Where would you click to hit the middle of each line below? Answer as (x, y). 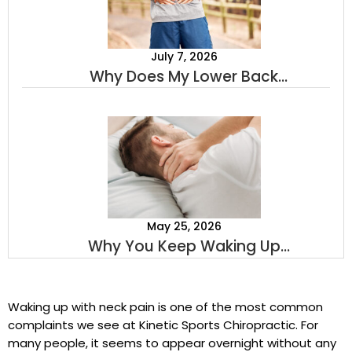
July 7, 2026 (184, 57)
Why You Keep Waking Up (184, 246)
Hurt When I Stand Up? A (184, 99)
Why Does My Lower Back (184, 77)
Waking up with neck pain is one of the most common (165, 307)
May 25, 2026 (184, 226)
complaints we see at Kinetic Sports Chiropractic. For (163, 325)
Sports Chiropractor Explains (184, 122)
